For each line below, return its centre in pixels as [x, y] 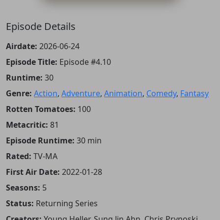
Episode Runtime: [40, 141]
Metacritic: [27, 125]
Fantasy [194, 94]
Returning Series [67, 204]
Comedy [161, 94]
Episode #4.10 [85, 62]
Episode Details [41, 27]
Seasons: [23, 188]
